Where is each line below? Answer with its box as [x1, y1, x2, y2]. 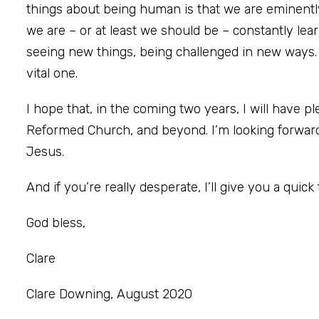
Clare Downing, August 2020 [26, 286, 192, 302]
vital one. [26, 65, 78, 81]
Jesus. [26, 143, 64, 159]
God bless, [26, 214, 85, 231]
